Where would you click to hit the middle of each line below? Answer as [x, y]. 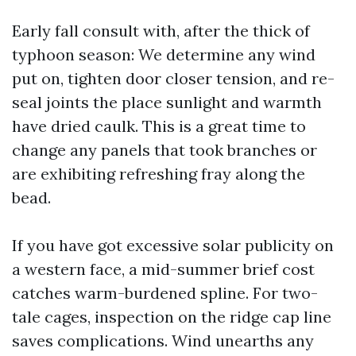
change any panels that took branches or [164, 150]
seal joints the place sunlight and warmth [167, 102]
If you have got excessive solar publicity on [173, 245]
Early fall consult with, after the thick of [161, 31]
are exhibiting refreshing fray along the [159, 174]
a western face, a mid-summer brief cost [163, 269]
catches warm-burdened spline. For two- [165, 293]
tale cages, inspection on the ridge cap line [172, 317]
